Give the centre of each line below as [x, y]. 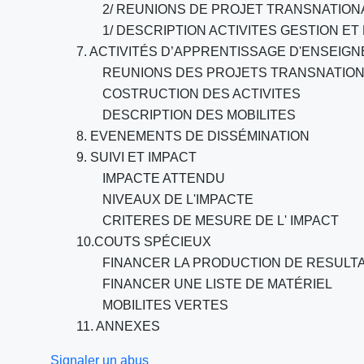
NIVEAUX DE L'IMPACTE [178, 199]
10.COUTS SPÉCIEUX [144, 242]
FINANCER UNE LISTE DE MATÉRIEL [217, 284]
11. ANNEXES [118, 326]
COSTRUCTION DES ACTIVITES [201, 94]
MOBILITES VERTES [165, 305]
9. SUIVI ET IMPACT [136, 157]
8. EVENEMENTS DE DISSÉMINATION [193, 136]
